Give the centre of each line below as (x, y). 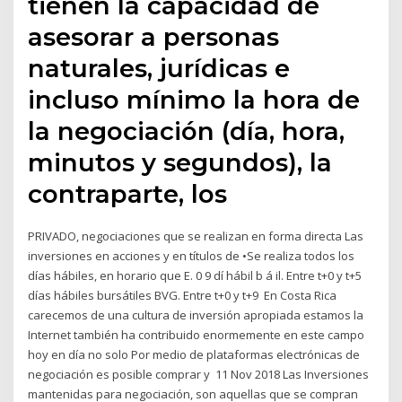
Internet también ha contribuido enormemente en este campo (197, 334)
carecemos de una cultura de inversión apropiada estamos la (196, 315)
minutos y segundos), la (180, 162)
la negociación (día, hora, (187, 131)
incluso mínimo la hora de (194, 99)
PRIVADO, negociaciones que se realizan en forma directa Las (196, 236)
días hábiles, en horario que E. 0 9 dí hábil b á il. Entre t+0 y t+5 (195, 275)
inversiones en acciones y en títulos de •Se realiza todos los (192, 255)
